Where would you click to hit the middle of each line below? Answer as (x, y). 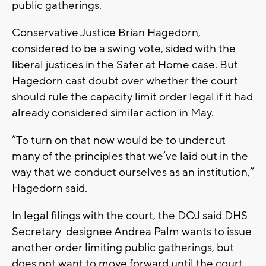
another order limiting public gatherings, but (123, 247)
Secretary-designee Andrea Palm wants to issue (132, 231)
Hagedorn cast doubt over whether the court (125, 80)
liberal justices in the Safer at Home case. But (125, 64)
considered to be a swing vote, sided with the (124, 48)
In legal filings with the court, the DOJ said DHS (130, 215)
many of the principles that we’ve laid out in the (130, 156)
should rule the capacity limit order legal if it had (132, 96)
